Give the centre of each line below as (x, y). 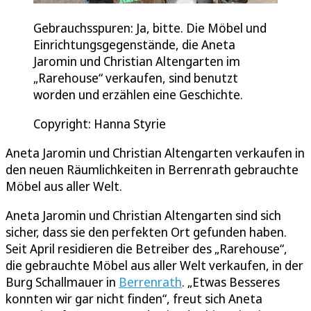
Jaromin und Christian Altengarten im (137, 61)
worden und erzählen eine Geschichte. (138, 95)
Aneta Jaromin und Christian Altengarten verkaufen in (155, 153)
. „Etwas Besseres (231, 282)
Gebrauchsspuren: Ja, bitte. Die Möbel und (150, 28)
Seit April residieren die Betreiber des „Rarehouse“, (146, 249)
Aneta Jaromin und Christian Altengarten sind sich (143, 216)
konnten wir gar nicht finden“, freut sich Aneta (134, 299)
